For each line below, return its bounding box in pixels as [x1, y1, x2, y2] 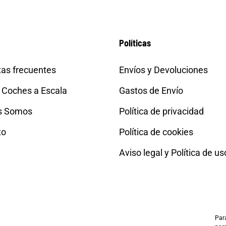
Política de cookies [119, 127, 193, 138]
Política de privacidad [119, 106, 204, 117]
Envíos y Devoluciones [119, 65, 208, 76]
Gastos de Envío [119, 85, 183, 96]
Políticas [119, 37, 151, 49]
